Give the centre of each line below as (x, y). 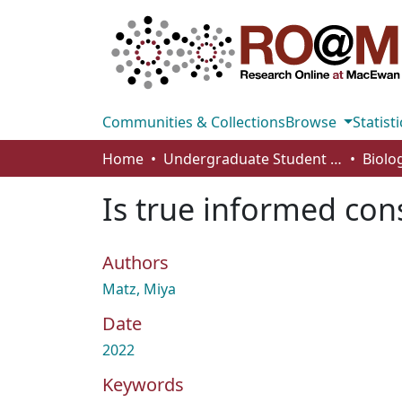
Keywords (143, 385)
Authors (135, 262)
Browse (313, 122)
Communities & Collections (194, 122)
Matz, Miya (139, 289)
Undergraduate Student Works (336, 159)
